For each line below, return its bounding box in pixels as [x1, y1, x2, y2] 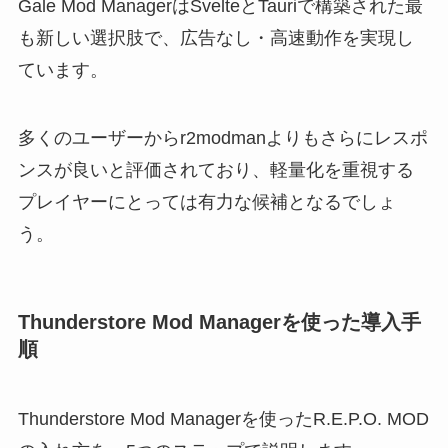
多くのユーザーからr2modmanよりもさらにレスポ [17, 128, 428, 149]
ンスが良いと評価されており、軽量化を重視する [17, 160, 414, 181]
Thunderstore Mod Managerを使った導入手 [17, 311, 421, 334]
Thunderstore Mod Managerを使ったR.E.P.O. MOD [17, 408, 429, 429]
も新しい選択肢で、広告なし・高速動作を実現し [17, 28, 414, 49]
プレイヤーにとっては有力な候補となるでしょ [17, 192, 396, 213]
